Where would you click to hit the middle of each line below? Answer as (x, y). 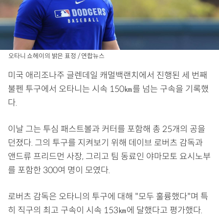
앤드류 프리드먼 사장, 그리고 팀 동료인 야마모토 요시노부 (109, 157)
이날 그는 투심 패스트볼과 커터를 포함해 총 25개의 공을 (107, 129)
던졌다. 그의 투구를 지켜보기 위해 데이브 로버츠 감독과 (105, 143)
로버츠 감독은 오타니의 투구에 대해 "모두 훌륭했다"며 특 (108, 197)
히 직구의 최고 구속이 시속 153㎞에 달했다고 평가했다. (105, 210)
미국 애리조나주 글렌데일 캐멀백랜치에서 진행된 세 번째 (108, 76)
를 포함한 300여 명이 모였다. (59, 170)
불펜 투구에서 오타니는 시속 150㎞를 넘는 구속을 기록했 (108, 89)
